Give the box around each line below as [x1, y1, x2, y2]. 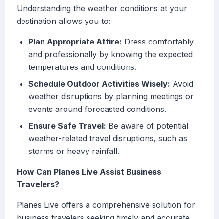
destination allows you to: [17, 16, 110, 26]
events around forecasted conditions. [28, 104, 166, 114]
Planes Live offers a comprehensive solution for [17, 200, 195, 210]
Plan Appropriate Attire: [28, 37, 122, 47]
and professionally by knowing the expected [28, 49, 193, 60]
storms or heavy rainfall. [28, 146, 119, 156]
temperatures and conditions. [28, 62, 136, 72]
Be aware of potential [106, 121, 188, 131]
